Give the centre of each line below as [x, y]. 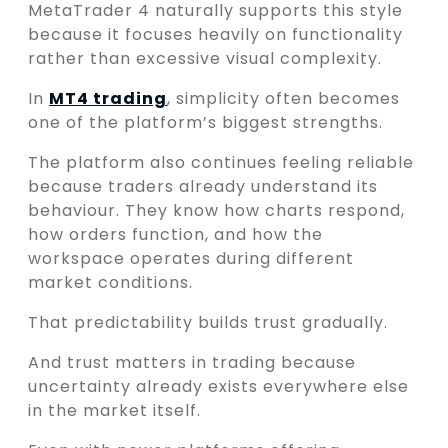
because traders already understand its [203, 187]
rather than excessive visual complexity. [205, 59]
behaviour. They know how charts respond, [216, 211]
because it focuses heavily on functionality [215, 35]
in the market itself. [114, 411]
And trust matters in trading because [192, 363]
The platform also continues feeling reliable [221, 163]
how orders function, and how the [175, 235]
